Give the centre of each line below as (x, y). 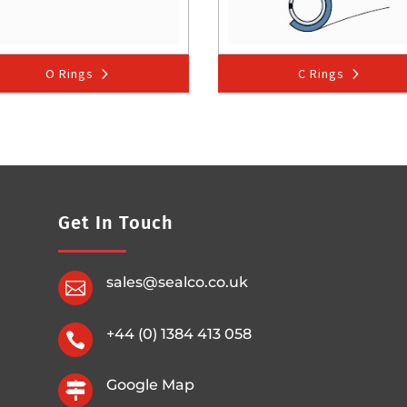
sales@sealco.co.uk (178, 283)
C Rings (321, 73)
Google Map (151, 384)
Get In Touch (116, 223)
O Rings (69, 73)
